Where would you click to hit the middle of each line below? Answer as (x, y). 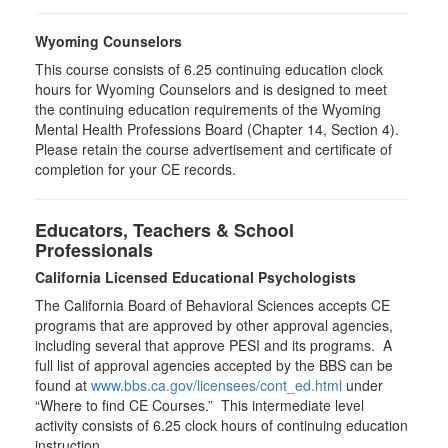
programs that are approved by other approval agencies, (214, 325)
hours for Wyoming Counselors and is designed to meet (211, 89)
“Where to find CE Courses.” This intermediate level (199, 405)
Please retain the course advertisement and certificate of (213, 149)
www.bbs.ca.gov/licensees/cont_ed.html (216, 385)
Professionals (94, 250)
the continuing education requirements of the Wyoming (208, 109)
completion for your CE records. (135, 169)
